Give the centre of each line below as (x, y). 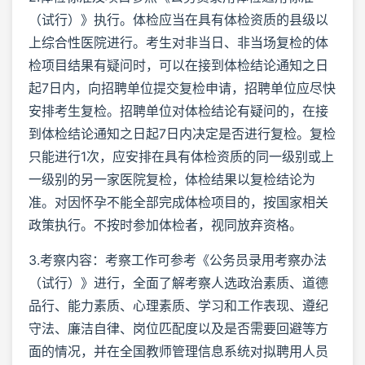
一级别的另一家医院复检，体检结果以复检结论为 (172, 179)
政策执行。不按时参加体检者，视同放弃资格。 (165, 224)
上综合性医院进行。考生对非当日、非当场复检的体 (178, 42)
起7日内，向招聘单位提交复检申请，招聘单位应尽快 (182, 88)
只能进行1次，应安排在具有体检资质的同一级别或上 (181, 156)
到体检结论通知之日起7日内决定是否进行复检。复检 (182, 133)
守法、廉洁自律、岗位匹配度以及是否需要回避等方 (178, 328)
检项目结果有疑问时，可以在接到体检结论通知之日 (178, 65)
